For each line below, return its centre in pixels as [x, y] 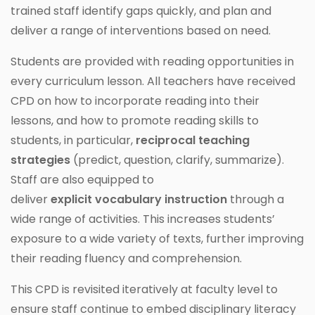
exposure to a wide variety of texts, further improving [157, 238]
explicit [71, 199]
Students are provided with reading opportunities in [152, 61]
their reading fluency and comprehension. [126, 258]
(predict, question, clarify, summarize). [177, 160]
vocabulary [128, 199]
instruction [196, 199]
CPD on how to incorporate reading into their [135, 101]
